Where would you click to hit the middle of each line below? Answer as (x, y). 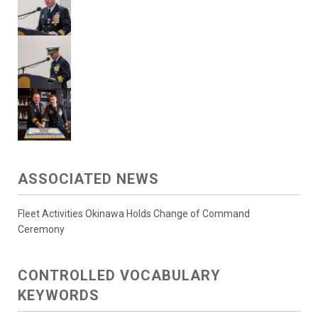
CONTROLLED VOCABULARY (119, 276)
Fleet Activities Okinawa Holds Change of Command (134, 214)
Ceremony (41, 230)
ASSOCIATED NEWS (88, 179)
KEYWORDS (59, 296)
